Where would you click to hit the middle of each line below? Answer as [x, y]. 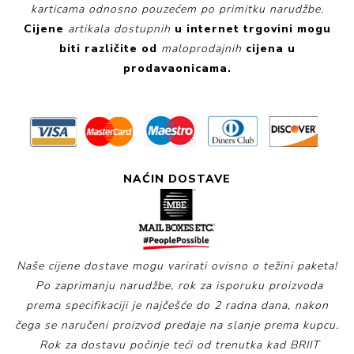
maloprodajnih [201, 49]
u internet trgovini [233, 29]
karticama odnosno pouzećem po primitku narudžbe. [177, 9]
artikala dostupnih [119, 29]
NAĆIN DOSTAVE [177, 179]
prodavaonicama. [177, 69]
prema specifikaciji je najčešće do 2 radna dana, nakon [177, 306]
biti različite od [108, 49]
